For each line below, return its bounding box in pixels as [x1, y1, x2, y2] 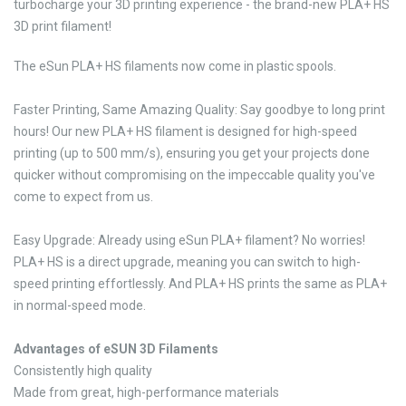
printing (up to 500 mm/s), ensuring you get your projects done [14, 146, 370, 160]
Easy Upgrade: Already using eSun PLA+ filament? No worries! [14, 233, 365, 247]
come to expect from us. [14, 189, 153, 204]
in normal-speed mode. [14, 298, 146, 313]
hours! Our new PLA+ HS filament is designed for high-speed [14, 124, 357, 139]
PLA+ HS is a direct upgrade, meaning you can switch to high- [14, 255, 361, 269]
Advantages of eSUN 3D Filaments [14, 342, 218, 356]
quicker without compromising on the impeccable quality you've [14, 168, 375, 182]
